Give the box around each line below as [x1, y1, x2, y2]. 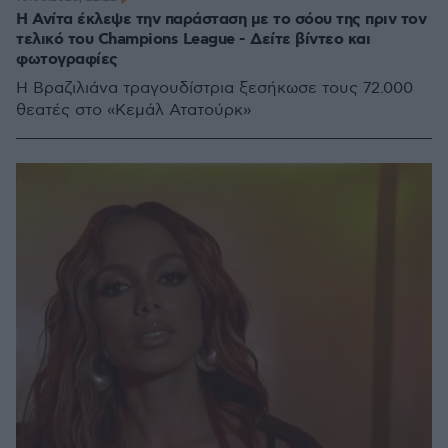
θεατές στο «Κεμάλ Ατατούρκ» [16, 101, 251, 120]
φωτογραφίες [16, 49, 118, 70]
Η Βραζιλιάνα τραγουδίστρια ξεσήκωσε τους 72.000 [16, 79, 413, 98]
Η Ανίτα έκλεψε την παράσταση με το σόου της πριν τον [16, 9, 426, 30]
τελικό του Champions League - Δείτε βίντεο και [16, 29, 370, 50]
